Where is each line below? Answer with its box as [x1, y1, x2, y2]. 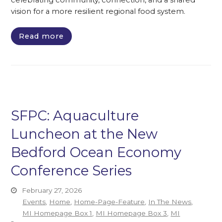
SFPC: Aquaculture [11, 108, 139, 124]
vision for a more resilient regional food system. [11, 7, 186, 16]
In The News [148, 198, 192, 206]
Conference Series [11, 163, 132, 179]
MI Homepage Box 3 [96, 209, 167, 218]
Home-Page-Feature [74, 198, 145, 206]
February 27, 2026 [22, 186, 82, 195]
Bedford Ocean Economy [11, 144, 182, 161]
